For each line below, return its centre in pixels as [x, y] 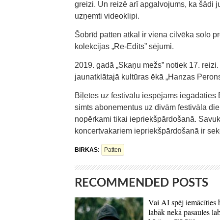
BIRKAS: [88, 150]
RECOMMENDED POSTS [141, 183]
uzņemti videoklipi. [107, 16]
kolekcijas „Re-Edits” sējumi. [124, 46]
